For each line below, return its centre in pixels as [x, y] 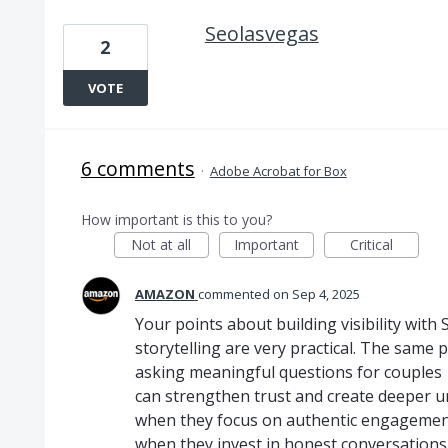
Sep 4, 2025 [325, 294]
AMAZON [164, 294]
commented [235, 294]
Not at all [161, 244]
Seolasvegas [261, 33]
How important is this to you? [176, 219]
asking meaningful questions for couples [288, 372]
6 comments [137, 168]
